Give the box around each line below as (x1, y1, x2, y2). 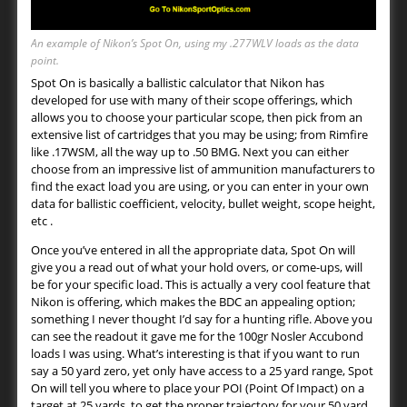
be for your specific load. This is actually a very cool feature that (31, 276, 371, 293)
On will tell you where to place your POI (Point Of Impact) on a (31, 380, 364, 397)
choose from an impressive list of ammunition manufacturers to (31, 161, 375, 178)
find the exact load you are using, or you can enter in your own (31, 178, 369, 195)
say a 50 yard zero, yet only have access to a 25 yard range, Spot (31, 362, 373, 380)
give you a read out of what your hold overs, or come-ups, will (31, 259, 362, 276)
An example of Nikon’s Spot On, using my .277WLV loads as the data (31, 35, 359, 51)
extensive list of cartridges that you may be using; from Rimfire (31, 126, 368, 144)
